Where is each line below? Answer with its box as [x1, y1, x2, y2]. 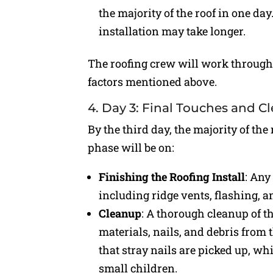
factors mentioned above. [88, 74, 218, 90]
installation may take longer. [99, 24, 246, 39]
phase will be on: [88, 140, 175, 155]
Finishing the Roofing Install [99, 169, 246, 185]
